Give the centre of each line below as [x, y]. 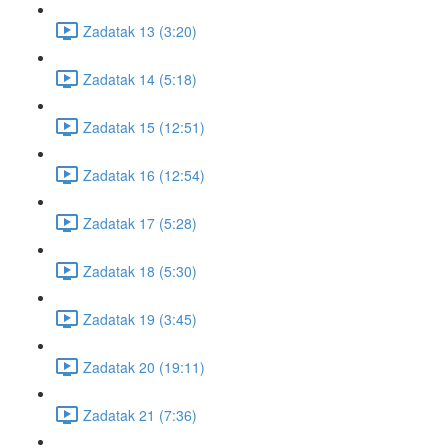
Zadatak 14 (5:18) [140, 78]
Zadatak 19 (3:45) [140, 318]
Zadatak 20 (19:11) [144, 366]
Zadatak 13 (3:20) [140, 30]
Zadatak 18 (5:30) [140, 270]
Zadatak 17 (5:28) [140, 222]
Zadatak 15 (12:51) [144, 126]
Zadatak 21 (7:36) [140, 414]
